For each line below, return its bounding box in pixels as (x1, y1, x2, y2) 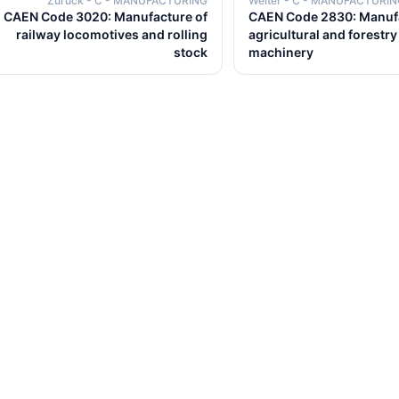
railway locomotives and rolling (16, 27, 208, 42)
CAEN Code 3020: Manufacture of (4, 9, 208, 24)
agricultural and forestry (248, 27, 397, 42)
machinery (248, 45, 313, 60)
